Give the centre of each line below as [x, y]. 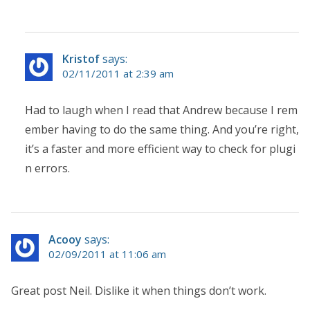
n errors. [47, 168]
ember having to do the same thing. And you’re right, [162, 129]
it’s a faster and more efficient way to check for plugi [160, 148]
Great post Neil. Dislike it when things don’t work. [139, 290]
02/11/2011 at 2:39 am [118, 73]
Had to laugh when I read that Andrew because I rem [161, 110]
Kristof [81, 58]
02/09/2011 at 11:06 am [107, 254]
